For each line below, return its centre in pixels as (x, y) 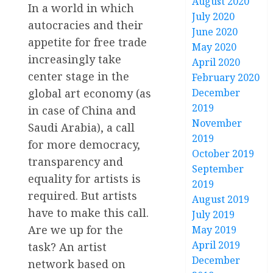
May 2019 (214, 230)
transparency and (76, 161)
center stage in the (79, 76)
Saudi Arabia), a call (81, 127)
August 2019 (221, 199)
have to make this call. (88, 212)
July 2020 (214, 16)
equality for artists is (84, 178)
